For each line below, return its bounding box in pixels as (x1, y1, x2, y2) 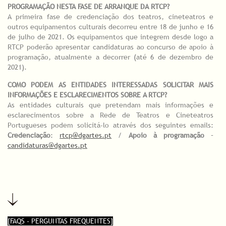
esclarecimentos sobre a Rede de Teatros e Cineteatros (8, 110, 213, 120)
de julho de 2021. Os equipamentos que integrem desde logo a (8, 32, 213, 42)
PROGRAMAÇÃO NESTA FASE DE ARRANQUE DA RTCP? (8, 2, 169, 12)
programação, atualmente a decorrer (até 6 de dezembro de (8, 52, 213, 62)
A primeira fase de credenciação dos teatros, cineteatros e (8, 12, 213, 22)
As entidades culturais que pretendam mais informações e (8, 100, 213, 110)
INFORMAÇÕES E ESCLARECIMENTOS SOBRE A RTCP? (8, 90, 167, 100)
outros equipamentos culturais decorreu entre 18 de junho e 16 (8, 22, 213, 32)
